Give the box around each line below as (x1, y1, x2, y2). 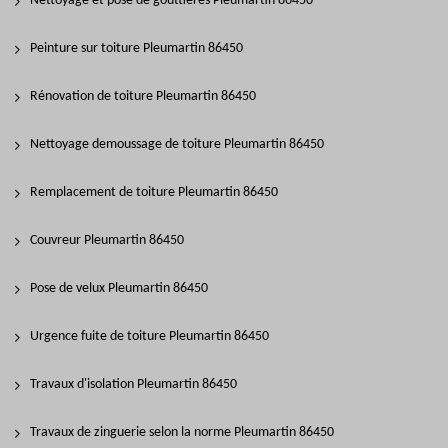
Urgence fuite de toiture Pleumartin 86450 (30, 329, 269, 344)
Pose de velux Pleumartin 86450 (30, 281, 208, 296)
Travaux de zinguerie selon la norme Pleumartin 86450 (30, 425, 334, 440)
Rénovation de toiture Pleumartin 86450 (30, 89, 256, 104)
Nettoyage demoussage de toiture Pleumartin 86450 (30, 137, 324, 152)
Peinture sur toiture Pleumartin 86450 (30, 41, 243, 56)
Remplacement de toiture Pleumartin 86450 (30, 185, 278, 200)
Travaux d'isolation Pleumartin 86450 (30, 377, 237, 392)
